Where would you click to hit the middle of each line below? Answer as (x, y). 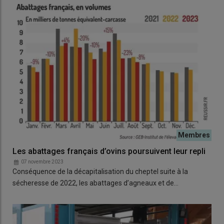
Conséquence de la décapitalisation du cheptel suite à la (100, 172)
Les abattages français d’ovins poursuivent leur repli (109, 151)
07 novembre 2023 (42, 162)
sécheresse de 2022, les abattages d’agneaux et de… (95, 183)
